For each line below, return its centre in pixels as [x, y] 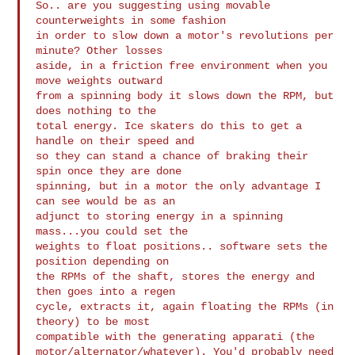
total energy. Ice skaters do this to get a [169, 126]
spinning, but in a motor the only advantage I [179, 186]
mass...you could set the [112, 231]
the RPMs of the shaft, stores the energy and [176, 276]
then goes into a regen [106, 291]
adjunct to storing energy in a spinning [160, 216]
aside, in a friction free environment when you [182, 65]
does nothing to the [96, 111]
